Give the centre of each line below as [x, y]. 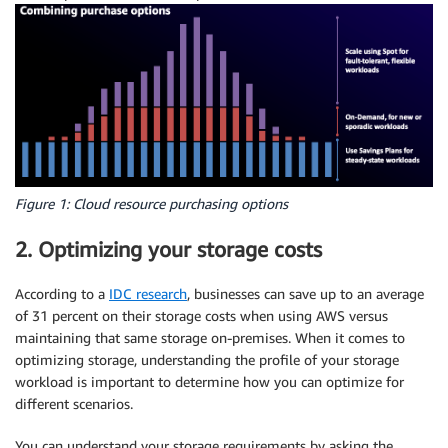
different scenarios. [74, 404]
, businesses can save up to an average [305, 294]
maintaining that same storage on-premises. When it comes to [210, 338]
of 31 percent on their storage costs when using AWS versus [201, 316]
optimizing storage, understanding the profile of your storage [207, 360]
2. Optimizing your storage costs [168, 249]
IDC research [148, 294]
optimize [354, 382]
